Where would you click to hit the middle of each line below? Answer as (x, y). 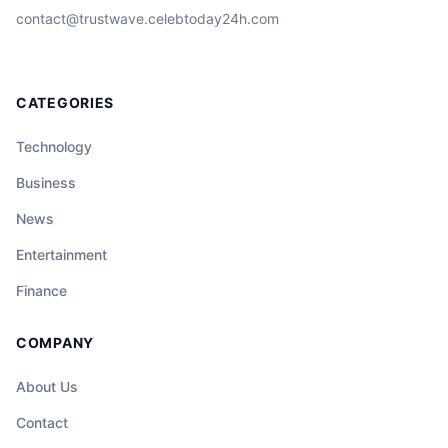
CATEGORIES (65, 103)
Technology (54, 147)
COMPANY (55, 343)
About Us (47, 387)
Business (46, 183)
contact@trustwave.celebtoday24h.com (147, 19)
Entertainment (61, 255)
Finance (41, 291)
